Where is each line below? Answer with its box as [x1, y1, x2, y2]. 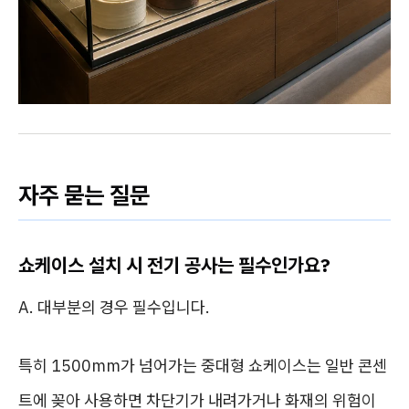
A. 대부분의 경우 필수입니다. [18, 297, 210, 318]
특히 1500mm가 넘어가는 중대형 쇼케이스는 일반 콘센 [18, 355, 387, 376]
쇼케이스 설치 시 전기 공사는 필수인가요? [18, 252, 330, 278]
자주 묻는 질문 [18, 179, 150, 210]
